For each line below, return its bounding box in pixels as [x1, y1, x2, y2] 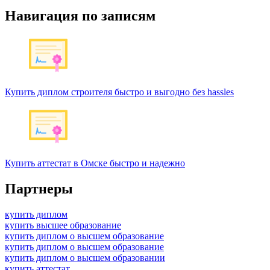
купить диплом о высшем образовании [5, 253, 165, 263]
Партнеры [5, 181, 73, 197]
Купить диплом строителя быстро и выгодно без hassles [5, 87, 234, 98]
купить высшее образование [5, 220, 121, 231]
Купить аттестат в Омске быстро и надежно [5, 158, 185, 169]
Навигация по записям [5, 8, 155, 24]
